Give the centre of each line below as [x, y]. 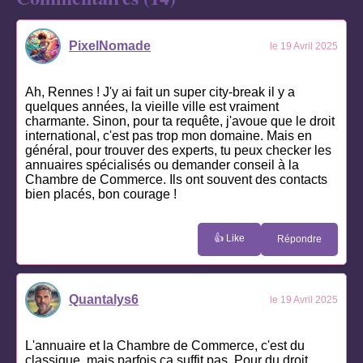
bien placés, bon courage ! [101, 194]
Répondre [299, 239]
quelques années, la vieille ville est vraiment [152, 106]
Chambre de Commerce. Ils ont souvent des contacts [176, 179]
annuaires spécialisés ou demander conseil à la [162, 164]
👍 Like [229, 238]
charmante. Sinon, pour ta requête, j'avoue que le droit [180, 121]
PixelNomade [110, 45]
